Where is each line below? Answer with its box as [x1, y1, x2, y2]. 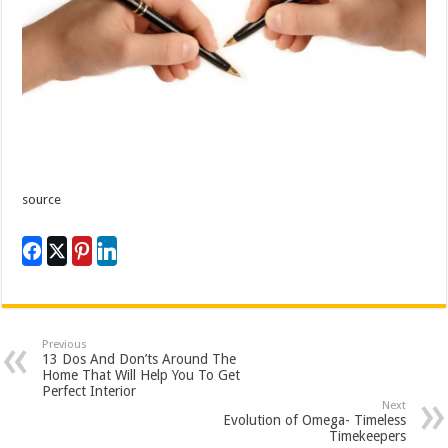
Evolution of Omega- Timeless [222, 411, 406, 428]
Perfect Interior [42, 382, 137, 399]
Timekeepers [328, 427, 406, 444]
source [22, 191, 62, 207]
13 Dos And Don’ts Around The [42, 350, 237, 367]
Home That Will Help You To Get [42, 366, 241, 383]
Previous [42, 337, 88, 351]
